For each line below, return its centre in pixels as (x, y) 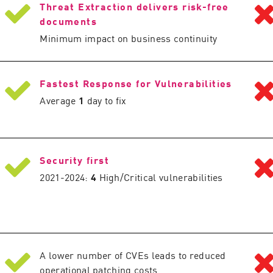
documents (68, 21)
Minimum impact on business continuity (129, 38)
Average (59, 100)
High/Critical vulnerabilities (160, 177)
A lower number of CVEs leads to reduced (133, 255)
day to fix (105, 100)
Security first (74, 160)
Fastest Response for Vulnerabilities (136, 83)
